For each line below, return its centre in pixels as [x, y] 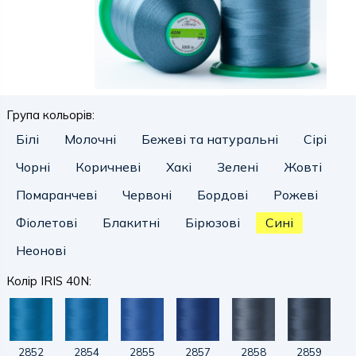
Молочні [90, 139]
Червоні [147, 195]
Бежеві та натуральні [210, 139]
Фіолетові [46, 222]
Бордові [222, 195]
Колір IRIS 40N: [49, 281]
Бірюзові [213, 222]
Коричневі [108, 167]
